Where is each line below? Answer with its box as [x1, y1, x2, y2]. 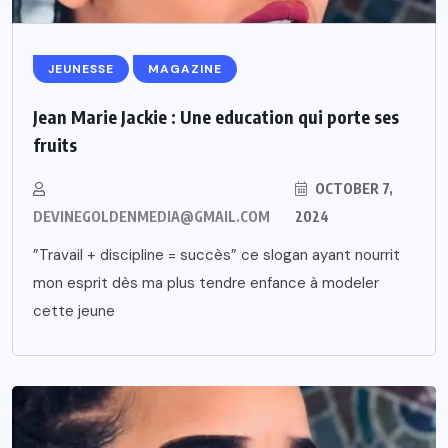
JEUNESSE [48, 61, 114, 78]
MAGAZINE [148, 61, 222, 78]
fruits [33, 133, 77, 157]
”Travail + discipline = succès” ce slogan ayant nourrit [33, 245, 400, 266]
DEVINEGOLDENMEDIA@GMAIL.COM [33, 208, 270, 226]
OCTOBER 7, [312, 180, 393, 198]
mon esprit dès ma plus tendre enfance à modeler [33, 273, 379, 294]
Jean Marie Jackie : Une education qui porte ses [33, 105, 399, 129]
